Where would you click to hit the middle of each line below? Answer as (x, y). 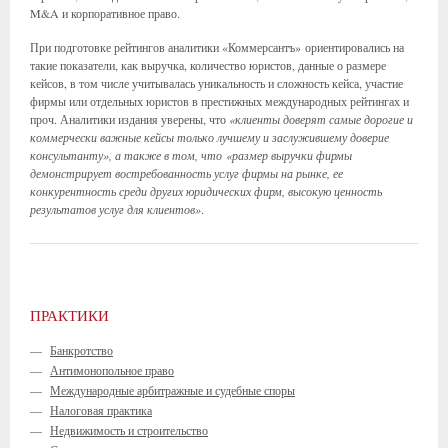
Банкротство (81, 350)
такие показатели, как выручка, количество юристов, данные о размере (208, 65)
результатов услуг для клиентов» (115, 209)
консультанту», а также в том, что (128, 155)
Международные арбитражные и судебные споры (172, 390)
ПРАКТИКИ (69, 315)
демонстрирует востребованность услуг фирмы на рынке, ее (186, 173)
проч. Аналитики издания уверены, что (129, 119)
